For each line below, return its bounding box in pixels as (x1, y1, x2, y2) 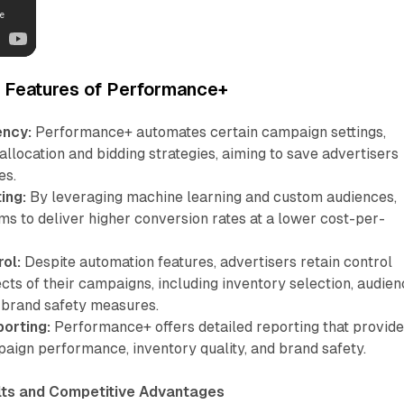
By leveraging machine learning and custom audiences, (26, 188, 398, 206)
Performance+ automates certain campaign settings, (32, 123, 387, 141)
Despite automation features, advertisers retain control (21, 252, 393, 271)
